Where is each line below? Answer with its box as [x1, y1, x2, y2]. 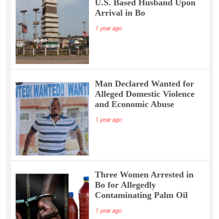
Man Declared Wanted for [94, 78, 194, 88]
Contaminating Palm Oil [94, 190, 188, 200]
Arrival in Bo [94, 7, 145, 18]
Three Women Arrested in [94, 170, 194, 180]
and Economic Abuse [94, 99, 174, 109]
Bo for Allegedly [94, 180, 156, 190]
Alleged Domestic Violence [94, 88, 195, 99]
